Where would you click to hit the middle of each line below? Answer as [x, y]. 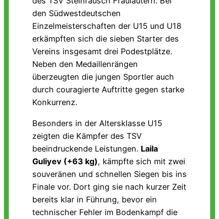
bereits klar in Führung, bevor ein [95, 199]
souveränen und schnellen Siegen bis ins [109, 174]
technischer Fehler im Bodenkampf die [105, 212]
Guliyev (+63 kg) [65, 161]
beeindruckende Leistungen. [87, 148]
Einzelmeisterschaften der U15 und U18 [107, 26]
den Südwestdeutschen [77, 13]
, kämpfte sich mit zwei [142, 161]
